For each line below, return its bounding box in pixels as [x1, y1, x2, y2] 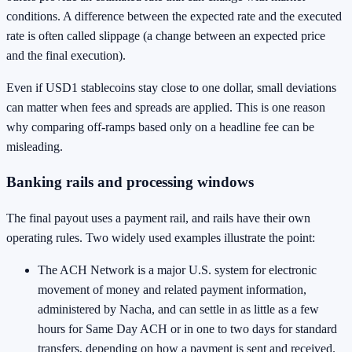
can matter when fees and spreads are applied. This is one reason [6, 100, 325, 114]
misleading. [6, 139, 63, 153]
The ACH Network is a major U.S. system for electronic [38, 262, 317, 277]
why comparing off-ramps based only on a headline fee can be [6, 119, 314, 134]
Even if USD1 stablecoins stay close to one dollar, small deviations [6, 80, 336, 94]
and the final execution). [6, 48, 126, 62]
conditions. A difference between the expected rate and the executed [6, 9, 342, 23]
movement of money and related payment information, [38, 282, 306, 296]
